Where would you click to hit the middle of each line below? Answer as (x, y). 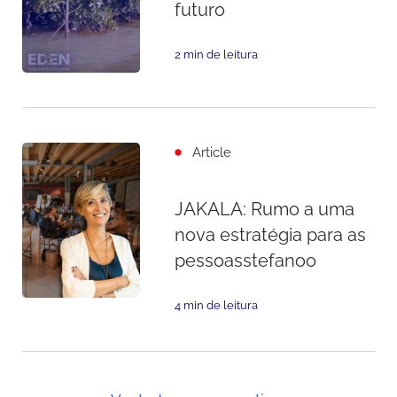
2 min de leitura (216, 55)
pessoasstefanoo (245, 261)
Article (212, 152)
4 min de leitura (216, 306)
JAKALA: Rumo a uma (264, 209)
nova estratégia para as (270, 235)
